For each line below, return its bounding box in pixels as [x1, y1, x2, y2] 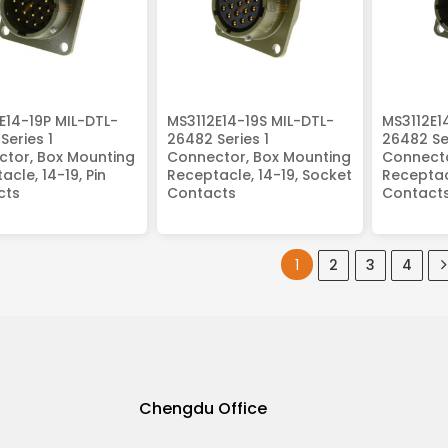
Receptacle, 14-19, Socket [166, 164, 352, 185]
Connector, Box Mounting [166, 146, 351, 167]
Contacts [166, 182, 236, 203]
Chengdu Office [139, 397, 267, 421]
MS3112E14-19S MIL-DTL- [166, 110, 334, 131]
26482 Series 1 [166, 128, 269, 149]
